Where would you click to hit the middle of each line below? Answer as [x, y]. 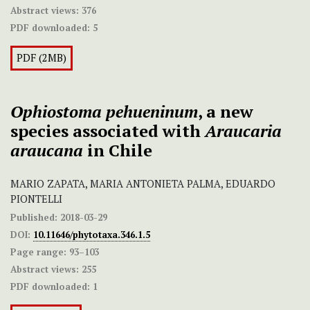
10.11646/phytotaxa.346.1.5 [92, 235]
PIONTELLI [36, 199]
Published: [34, 218]
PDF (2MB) [42, 58]
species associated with [108, 131]
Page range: [38, 252]
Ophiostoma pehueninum [104, 112]
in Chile [118, 151]
